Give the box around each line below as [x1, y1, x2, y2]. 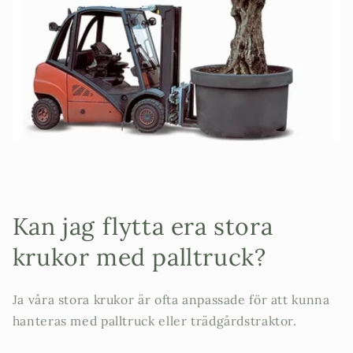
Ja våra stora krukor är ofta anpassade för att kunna [12, 291, 330, 307]
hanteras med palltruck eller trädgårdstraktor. [12, 312, 297, 329]
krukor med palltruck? [12, 241, 266, 272]
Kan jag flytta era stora [12, 210, 273, 241]
